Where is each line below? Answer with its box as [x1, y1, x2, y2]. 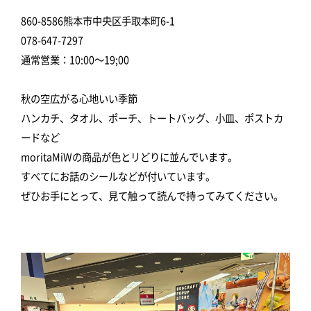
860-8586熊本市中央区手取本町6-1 [21, 13, 175, 28]
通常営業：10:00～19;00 [21, 52, 129, 67]
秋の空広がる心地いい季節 [21, 91, 137, 106]
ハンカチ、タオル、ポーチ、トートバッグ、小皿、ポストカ [21, 110, 283, 126]
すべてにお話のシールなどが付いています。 [21, 169, 215, 184]
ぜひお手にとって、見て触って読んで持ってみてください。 [21, 188, 283, 203]
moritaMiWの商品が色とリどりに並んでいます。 [21, 149, 237, 165]
